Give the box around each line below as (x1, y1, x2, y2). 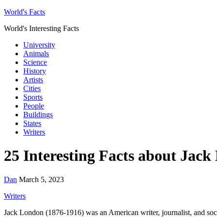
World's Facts (4, 8, 45, 16)
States (23, 119, 41, 127)
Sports (23, 93, 43, 101)
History (23, 67, 46, 75)
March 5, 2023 (19, 175, 64, 184)
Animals (23, 49, 49, 58)
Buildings (23, 110, 53, 119)
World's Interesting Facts (4, 24, 79, 32)
